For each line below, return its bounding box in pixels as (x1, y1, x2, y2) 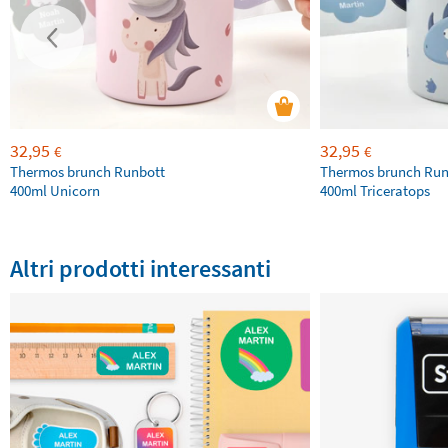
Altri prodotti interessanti (10, 253, 271, 285)
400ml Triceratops (320, 181, 430, 201)
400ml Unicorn (10, 181, 100, 201)
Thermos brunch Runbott (10, 162, 165, 182)
